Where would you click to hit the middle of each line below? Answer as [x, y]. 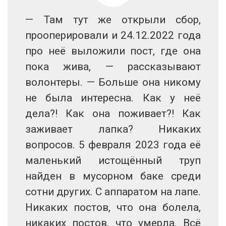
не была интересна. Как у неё [113, 98]
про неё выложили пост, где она [113, 51]
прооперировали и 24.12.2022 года [113, 36]
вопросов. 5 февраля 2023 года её [113, 145]
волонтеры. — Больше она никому [113, 82]
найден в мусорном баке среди [113, 176]
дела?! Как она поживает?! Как [113, 114]
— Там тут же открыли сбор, [113, 20]
